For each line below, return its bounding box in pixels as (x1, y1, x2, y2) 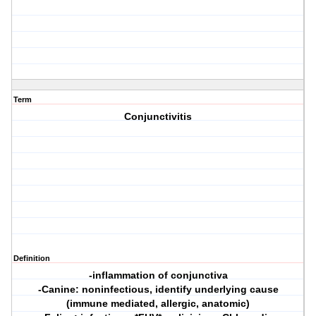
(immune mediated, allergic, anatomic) (66, 298, 250, 310)
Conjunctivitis (124, 111, 193, 123)
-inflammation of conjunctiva (88, 269, 228, 281)
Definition (13, 254, 50, 263)
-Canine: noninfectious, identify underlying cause (37, 284, 279, 296)
